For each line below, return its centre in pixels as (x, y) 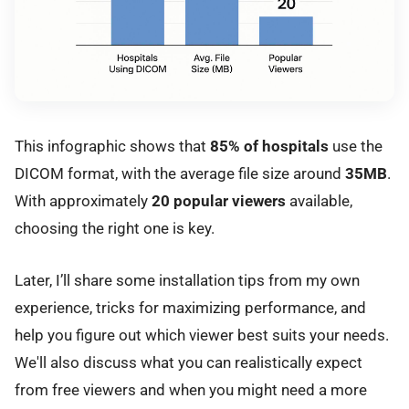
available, (319, 201)
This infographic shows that (112, 147)
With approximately (83, 201)
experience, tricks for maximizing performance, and (190, 307)
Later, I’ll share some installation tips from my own (187, 280)
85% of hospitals (269, 147)
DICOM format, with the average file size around (180, 174)
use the (356, 147)
